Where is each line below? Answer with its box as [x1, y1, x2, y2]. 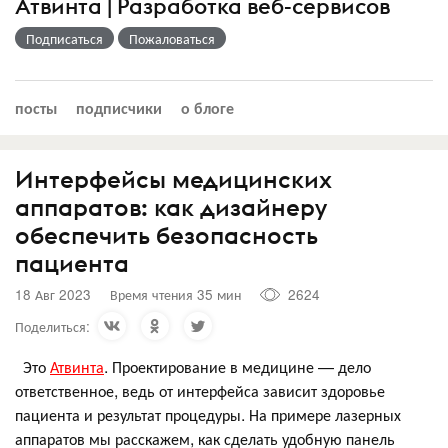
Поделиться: [15, 315, 90, 336]
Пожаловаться [129, 27, 215, 48]
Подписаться [26, 27, 103, 48]
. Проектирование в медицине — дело [104, 354, 371, 378]
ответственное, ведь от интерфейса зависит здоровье [15, 378, 385, 402]
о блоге [181, 95, 234, 119]
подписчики [76, 95, 162, 119]
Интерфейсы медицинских [15, 163, 332, 194]
